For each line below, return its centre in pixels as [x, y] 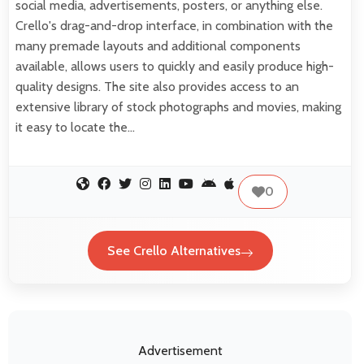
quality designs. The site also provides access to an [157, 86]
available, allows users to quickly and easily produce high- [175, 66]
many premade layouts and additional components [158, 45]
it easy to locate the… [75, 127]
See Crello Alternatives [173, 250]
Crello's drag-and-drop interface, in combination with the [174, 25]
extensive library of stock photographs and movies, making [178, 106]
